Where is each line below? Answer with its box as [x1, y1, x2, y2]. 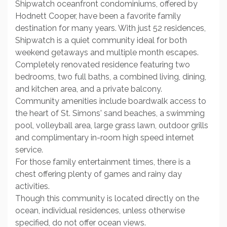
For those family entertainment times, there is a [15, 157, 191, 167]
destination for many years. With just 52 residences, [15, 23, 206, 33]
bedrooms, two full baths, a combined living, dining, [15, 72, 206, 82]
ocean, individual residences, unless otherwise [15, 206, 185, 215]
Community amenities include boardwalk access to [15, 96, 206, 106]
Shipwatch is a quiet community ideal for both [15, 35, 187, 45]
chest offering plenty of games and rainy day [15, 169, 182, 179]
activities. [15, 181, 52, 191]
